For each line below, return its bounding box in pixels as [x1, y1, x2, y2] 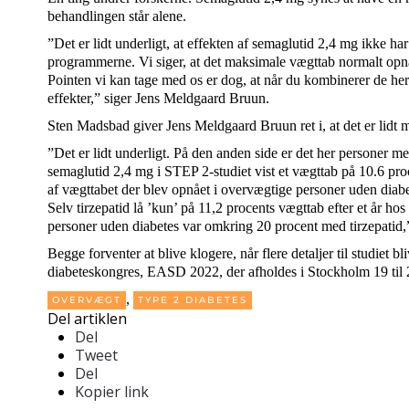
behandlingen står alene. [47, 8, 186, 24]
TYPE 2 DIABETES [138, 294, 247, 307]
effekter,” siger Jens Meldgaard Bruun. [47, 90, 273, 106]
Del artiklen [47, 309, 127, 330]
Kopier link [75, 382, 149, 403]
